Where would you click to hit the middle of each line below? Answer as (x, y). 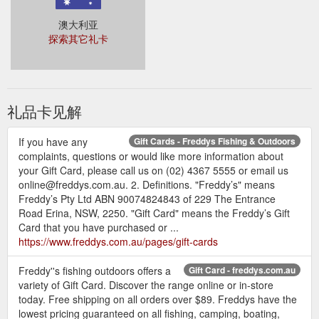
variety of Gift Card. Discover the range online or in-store (146, 284)
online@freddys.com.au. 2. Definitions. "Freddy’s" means (147, 184)
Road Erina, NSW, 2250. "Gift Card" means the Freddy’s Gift (154, 213)
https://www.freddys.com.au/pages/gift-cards (118, 241)
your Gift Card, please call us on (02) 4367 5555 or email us (153, 170)
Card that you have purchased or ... (99, 227)
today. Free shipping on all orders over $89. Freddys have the (158, 299)
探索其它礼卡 (78, 38)
